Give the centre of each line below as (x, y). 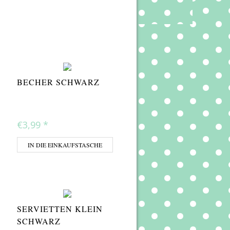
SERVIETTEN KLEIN (60, 209)
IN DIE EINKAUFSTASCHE (65, 145)
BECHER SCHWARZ (58, 82)
